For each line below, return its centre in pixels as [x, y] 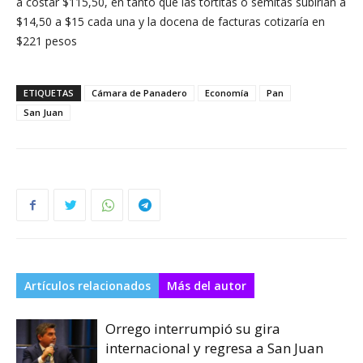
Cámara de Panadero [139, 92]
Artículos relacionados [88, 285]
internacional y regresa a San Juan [214, 348]
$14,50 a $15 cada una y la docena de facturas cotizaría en [171, 21]
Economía [227, 92]
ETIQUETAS [49, 92]
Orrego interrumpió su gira [193, 328]
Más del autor [207, 285]
